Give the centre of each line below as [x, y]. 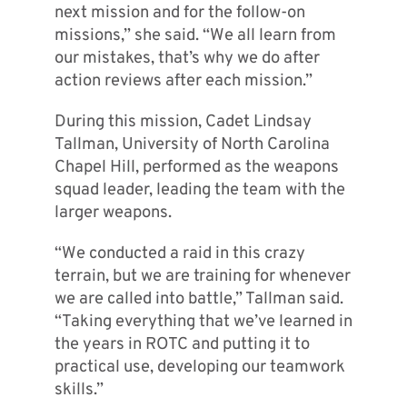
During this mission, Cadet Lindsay [183, 123]
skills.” [79, 391]
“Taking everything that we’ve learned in [203, 323]
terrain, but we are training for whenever [202, 277]
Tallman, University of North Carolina [192, 145]
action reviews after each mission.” [183, 82]
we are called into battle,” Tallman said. [199, 300]
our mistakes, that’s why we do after [187, 59]
